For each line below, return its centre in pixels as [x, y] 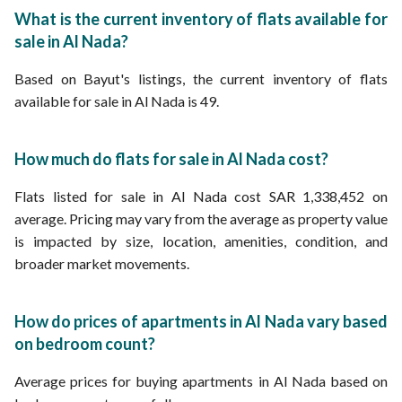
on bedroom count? [85, 344]
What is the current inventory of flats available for [201, 19]
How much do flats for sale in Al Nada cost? [171, 159]
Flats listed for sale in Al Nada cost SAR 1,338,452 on [201, 196]
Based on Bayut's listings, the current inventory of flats [201, 79]
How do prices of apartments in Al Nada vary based [201, 321]
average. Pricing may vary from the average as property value [201, 218]
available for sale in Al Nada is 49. [117, 101]
